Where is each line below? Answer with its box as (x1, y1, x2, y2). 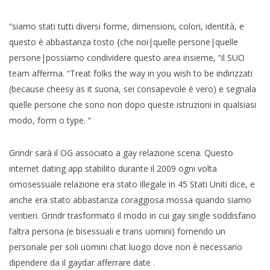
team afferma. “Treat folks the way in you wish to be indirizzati (9, 67, 253, 79)
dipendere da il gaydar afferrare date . (9, 256, 155, 268)
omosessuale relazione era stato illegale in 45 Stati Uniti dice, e (9, 178, 255, 190)
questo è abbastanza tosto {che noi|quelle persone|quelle (9, 36, 238, 48)
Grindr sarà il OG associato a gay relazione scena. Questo (9, 146, 233, 159)
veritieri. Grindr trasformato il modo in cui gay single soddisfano (9, 209, 256, 221)
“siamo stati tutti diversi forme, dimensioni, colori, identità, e (9, 20, 244, 32)
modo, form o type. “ (9, 114, 91, 126)
